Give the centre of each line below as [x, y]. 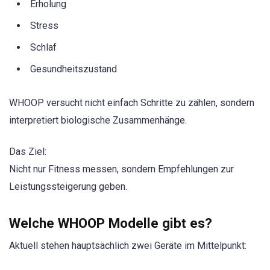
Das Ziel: [28, 152]
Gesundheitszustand [74, 69]
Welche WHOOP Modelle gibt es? [111, 223]
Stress [44, 25]
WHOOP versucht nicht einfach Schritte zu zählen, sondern [132, 102]
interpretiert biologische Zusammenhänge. [98, 120]
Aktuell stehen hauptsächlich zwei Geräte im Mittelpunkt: [128, 246]
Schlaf [43, 47]
